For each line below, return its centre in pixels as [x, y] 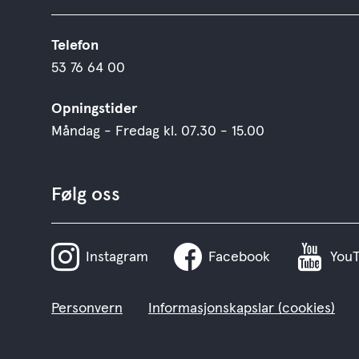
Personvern [87, 309]
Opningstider [95, 109]
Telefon [75, 46]
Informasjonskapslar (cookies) [242, 309]
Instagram [117, 257]
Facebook [239, 257]
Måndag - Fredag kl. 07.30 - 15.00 [158, 131]
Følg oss [86, 195]
